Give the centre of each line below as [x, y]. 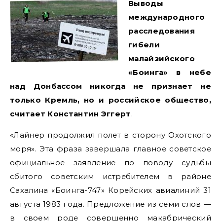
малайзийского [162, 58]
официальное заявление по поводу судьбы [110, 163]
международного [167, 17]
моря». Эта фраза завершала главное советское [110, 149]
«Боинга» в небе [170, 72]
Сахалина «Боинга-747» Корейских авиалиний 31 [110, 190]
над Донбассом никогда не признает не [110, 86]
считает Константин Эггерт [71, 114]
